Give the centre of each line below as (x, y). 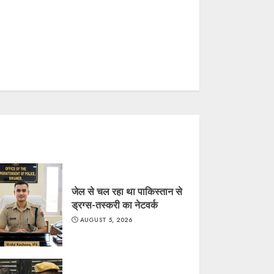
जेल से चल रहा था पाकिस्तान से (127, 191)
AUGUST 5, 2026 (106, 220)
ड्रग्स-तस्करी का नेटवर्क (114, 205)
